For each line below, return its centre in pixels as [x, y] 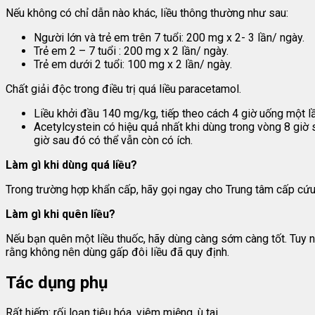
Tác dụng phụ [57, 282]
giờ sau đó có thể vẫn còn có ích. [113, 140]
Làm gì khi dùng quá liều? [71, 165]
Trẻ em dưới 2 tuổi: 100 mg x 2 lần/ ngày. [133, 64]
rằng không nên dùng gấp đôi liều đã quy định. [117, 252]
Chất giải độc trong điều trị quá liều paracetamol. [123, 89]
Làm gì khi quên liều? [60, 214]
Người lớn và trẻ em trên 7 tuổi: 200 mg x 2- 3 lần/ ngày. [169, 37]
